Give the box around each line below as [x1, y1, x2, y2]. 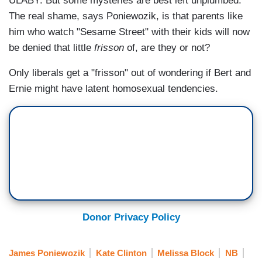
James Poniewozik [9, 247, 85, 258]
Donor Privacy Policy [82, 212, 180, 223]
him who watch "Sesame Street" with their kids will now [9, 26, 250, 38]
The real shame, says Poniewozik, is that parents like [9, 11, 243, 22]
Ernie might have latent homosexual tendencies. [9, 83, 218, 95]
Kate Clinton [95, 247, 147, 258]
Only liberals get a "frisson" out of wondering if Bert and [9, 67, 251, 79]
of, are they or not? [124, 42, 210, 54]
